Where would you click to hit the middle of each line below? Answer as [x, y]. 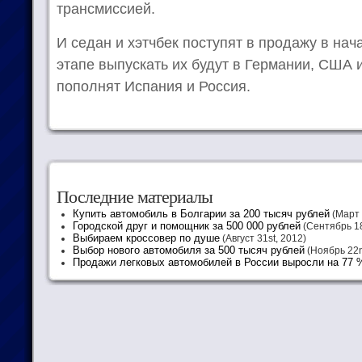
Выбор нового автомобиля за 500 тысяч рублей [189, 250]
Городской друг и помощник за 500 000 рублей [187, 226]
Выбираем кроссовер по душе [146, 238]
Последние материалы [135, 197]
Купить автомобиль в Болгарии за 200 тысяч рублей [201, 214]
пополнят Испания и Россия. [154, 86]
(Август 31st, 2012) [263, 238]
